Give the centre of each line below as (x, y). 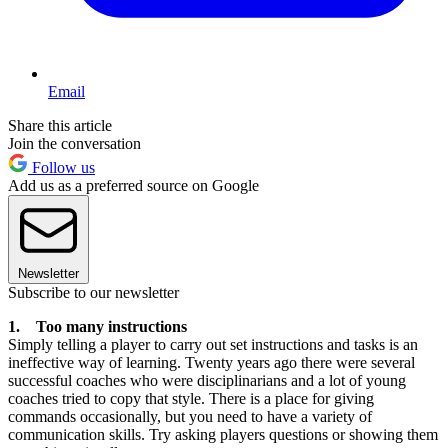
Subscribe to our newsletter (93, 292)
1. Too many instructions (97, 326)
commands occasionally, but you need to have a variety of (190, 416)
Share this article (60, 125)
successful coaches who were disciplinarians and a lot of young (207, 380)
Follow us (61, 167)
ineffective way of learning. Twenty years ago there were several (211, 362)
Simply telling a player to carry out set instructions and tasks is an (213, 344)
